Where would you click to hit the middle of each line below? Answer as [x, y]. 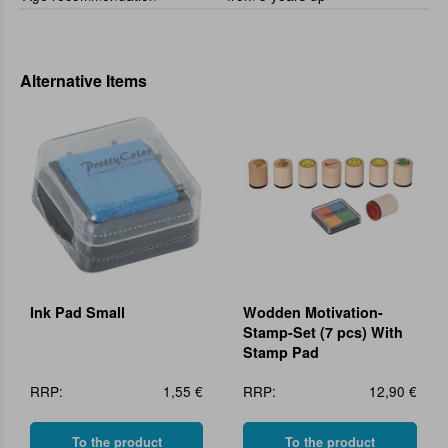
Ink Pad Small [77, 311]
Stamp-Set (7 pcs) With [323, 331]
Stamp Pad [281, 351]
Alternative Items [83, 81]
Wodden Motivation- [313, 311]
